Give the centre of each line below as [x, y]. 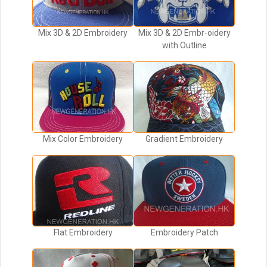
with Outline [184, 46]
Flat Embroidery [83, 233]
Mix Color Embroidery [83, 139]
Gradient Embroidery [184, 139]
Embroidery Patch [184, 233]
